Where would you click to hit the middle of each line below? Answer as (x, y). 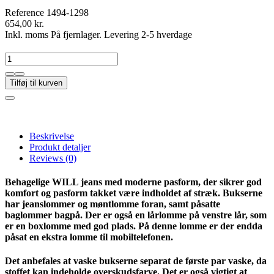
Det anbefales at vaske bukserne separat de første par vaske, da (136, 261)
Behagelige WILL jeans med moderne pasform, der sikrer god (133, 182)
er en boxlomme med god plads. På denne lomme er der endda (134, 226)
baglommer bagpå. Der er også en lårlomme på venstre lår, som (136, 215)
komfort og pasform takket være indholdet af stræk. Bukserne (134, 193)
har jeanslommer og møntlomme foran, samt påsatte (113, 204)
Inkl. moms (28, 34)
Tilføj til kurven (36, 83)
